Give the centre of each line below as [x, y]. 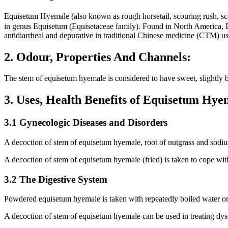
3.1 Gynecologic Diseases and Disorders [86, 123]
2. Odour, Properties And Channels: [97, 57]
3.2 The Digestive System [56, 179]
